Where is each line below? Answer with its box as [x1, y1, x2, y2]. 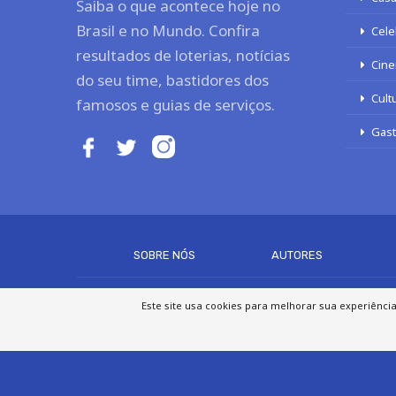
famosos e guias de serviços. [76, 94, 275, 115]
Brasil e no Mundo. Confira [76, 19, 260, 41]
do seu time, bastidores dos [76, 69, 269, 90]
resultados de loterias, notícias [76, 44, 290, 65]
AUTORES [270, 248, 323, 263]
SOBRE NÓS [133, 248, 196, 263]
